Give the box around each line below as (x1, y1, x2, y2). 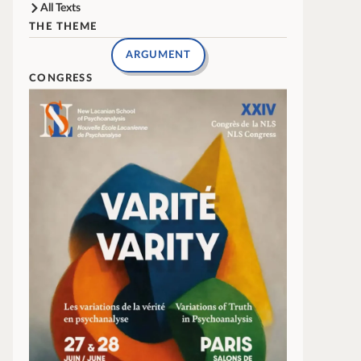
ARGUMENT (125, 49, 191, 60)
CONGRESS (29, 73, 93, 83)
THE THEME (29, 21, 98, 31)
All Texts (40, 2, 81, 14)
